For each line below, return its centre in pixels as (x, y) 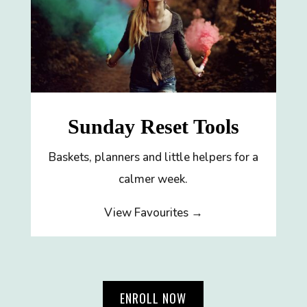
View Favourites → (153, 213)
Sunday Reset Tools (153, 127)
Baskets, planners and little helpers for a (153, 158)
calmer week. (153, 180)
